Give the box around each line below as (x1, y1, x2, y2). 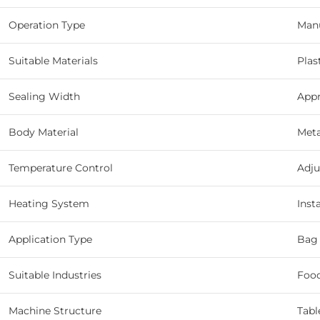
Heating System (9, 197, 89, 211)
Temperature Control (9, 161, 113, 175)
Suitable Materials (9, 54, 98, 68)
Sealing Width (9, 90, 80, 104)
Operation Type (9, 19, 85, 32)
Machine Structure (9, 304, 101, 318)
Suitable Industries (9, 269, 101, 282)
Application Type (9, 233, 92, 246)
